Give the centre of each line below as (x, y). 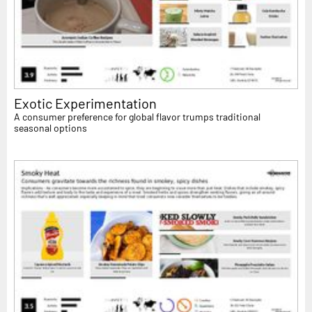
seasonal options (50, 128)
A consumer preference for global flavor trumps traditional (137, 117)
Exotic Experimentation (85, 103)
